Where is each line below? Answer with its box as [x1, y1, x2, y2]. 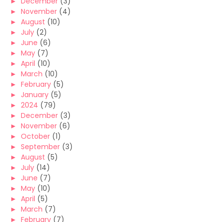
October [21, 131, 50, 142]
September [21, 142, 60, 152]
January [21, 90, 49, 100]
